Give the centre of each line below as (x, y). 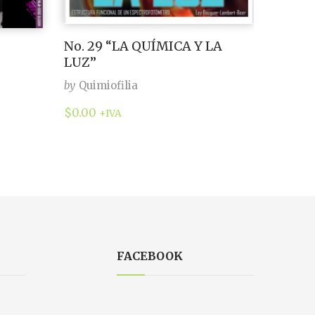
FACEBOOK (150, 256)
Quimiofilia (108, 86)
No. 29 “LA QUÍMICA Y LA (143, 46)
